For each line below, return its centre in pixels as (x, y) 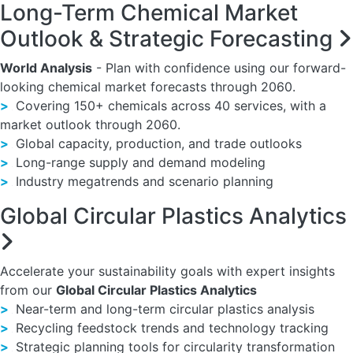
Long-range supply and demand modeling (139, 162)
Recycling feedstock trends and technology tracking (170, 328)
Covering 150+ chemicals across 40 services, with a (169, 106)
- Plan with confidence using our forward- (219, 68)
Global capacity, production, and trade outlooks (157, 143)
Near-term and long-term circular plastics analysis (163, 309)
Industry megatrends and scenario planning (143, 181)
